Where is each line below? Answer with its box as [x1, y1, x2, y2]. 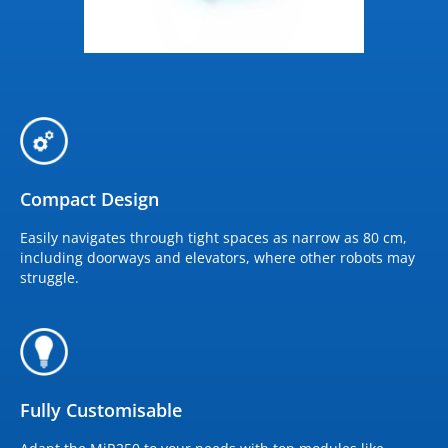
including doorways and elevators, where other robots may [20, 247, 415, 267]
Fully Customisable [20, 397, 182, 422]
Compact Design [20, 186, 159, 211]
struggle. [20, 267, 79, 287]
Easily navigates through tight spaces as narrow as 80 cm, [20, 227, 407, 247]
